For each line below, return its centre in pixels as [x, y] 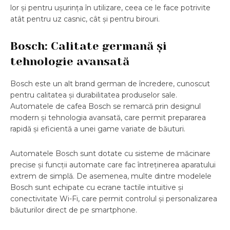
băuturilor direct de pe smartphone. [74, 210]
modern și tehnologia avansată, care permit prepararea [108, 118]
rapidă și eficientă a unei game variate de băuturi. [98, 129]
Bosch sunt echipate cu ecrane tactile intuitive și [97, 188]
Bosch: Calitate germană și [89, 46]
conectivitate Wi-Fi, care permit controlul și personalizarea [114, 199]
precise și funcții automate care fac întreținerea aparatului [113, 165]
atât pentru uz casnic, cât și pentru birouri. [85, 19]
